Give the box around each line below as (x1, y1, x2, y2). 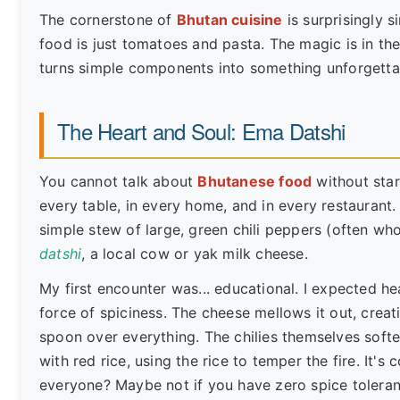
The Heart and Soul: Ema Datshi (57, 115, 346, 146)
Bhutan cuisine (176, 11, 283, 29)
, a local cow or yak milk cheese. (81, 245, 308, 262)
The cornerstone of (39, 11, 177, 29)
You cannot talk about (39, 172, 198, 190)
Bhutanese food (197, 172, 312, 190)
